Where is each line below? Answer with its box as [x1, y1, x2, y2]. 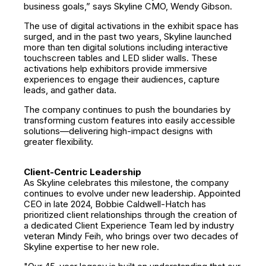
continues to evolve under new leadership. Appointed [24, 188, 240, 199]
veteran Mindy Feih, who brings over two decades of [24, 230, 239, 242]
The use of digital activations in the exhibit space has [24, 20, 239, 31]
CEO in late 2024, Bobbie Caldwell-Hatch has [24, 198, 206, 210]
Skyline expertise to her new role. [24, 241, 159, 252]
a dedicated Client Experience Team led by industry [24, 220, 234, 231]
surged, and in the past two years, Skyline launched [24, 31, 232, 42]
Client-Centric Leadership [24, 166, 141, 178]
